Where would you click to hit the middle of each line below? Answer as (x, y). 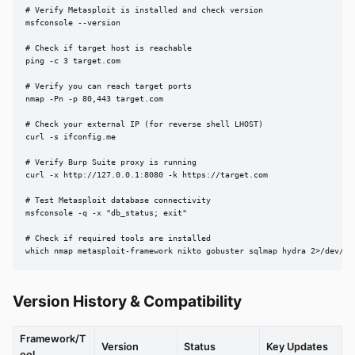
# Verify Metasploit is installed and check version (144, 10)
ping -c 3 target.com (73, 61)
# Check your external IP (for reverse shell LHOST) (144, 124)
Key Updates (297, 347)
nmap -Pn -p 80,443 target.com (94, 99)
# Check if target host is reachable (109, 48)
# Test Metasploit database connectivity (118, 200)
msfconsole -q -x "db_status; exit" (106, 213)
